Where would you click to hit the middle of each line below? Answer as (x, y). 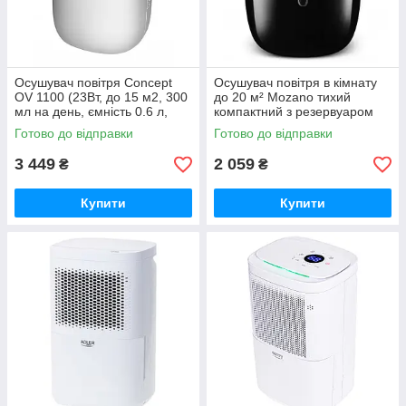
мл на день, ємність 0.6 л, (91, 111)
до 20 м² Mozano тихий (282, 97)
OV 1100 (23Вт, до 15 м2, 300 (101, 97)
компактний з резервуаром (294, 111)
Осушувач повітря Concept (93, 82)
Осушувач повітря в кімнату (295, 82)
